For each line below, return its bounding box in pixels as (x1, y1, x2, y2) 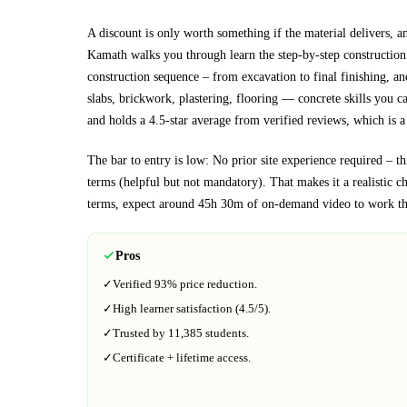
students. (203, 326, 249, 341)
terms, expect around (87, 195, 198, 211)
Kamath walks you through (87, 46, 230, 62)
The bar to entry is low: (87, 152, 213, 167)
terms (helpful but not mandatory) (87, 174, 263, 189)
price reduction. (177, 277, 257, 292)
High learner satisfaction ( (113, 302, 239, 316)
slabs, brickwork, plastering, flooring (87, 90, 278, 105)
